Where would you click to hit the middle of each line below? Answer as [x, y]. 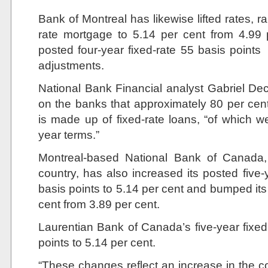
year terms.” [69, 135]
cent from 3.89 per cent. [99, 204]
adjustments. [71, 65]
